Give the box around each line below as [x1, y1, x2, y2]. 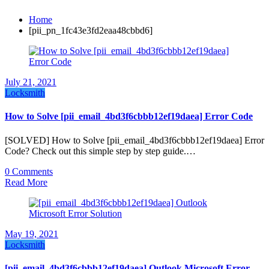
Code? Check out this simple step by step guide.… [5, 145, 196, 156]
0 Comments [5, 166, 53, 177]
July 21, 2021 [5, 77, 56, 87]
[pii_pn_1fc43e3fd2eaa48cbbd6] [29, 25, 153, 35]
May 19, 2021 [5, 228, 58, 239]
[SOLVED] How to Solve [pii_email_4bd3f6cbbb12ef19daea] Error [5, 134, 264, 145]
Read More [5, 177, 47, 187]
